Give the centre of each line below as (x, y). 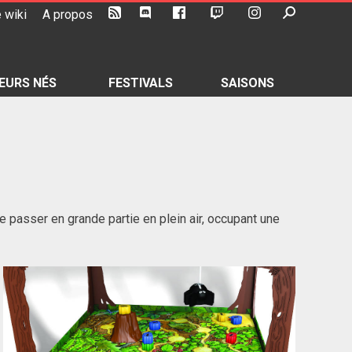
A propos (67, 15)
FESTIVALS (141, 83)
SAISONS (247, 83)
